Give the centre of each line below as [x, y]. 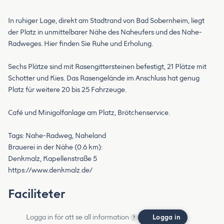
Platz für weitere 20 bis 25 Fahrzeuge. [67, 89]
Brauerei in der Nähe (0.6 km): [55, 147]
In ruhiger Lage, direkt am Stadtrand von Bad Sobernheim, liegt [106, 20]
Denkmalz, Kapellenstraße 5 [52, 158]
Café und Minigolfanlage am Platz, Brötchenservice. [89, 112]
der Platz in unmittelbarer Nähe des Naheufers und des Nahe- [105, 32]
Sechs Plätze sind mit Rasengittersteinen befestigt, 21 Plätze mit [107, 66]
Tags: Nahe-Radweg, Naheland [57, 135]
